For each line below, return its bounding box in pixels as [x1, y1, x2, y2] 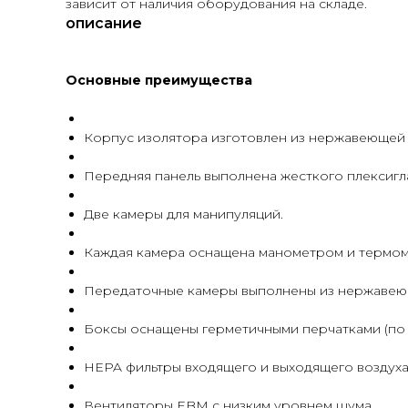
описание [66, 15, 142, 32]
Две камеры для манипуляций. [84, 206, 283, 222]
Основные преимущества [66, 72, 252, 88]
